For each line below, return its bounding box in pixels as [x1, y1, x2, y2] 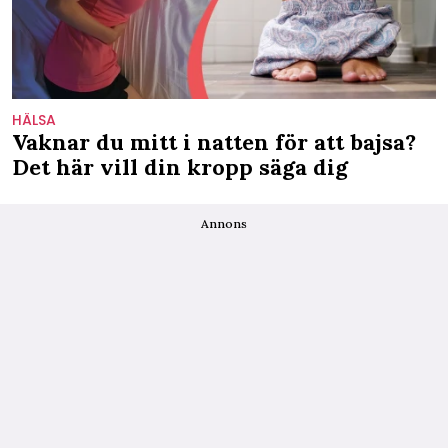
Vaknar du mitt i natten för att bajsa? [12, 127, 416, 156]
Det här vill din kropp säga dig [12, 152, 348, 181]
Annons [201, 215, 247, 231]
